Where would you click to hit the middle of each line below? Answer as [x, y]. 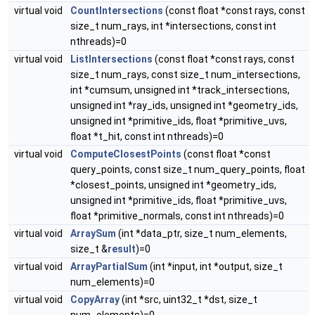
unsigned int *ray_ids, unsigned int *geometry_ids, [184, 106]
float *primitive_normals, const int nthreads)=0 [177, 216]
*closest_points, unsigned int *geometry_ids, [173, 185]
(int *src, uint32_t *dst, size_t [188, 300]
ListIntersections [111, 59]
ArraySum [93, 234]
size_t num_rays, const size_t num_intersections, [185, 75]
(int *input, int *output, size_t [215, 267]
